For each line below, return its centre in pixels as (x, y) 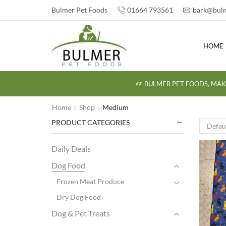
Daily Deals (71, 149)
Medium (116, 107)
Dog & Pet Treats (81, 213)
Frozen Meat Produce (90, 182)
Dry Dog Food (79, 197)
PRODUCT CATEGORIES (91, 122)
